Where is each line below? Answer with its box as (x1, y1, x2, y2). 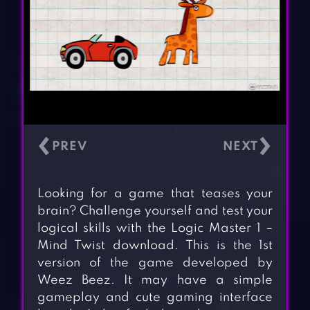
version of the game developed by (37, 257, 273, 270)
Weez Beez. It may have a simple (37, 274, 273, 287)
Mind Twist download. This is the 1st (37, 239, 273, 253)
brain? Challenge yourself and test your (37, 205, 273, 218)
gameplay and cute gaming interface (37, 291, 273, 304)
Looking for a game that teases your (37, 188, 273, 201)
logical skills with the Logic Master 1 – (37, 222, 273, 235)
